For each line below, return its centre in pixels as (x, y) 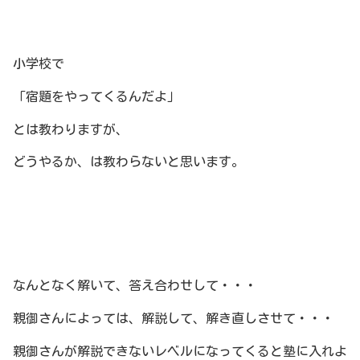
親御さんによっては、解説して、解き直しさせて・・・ (174, 318)
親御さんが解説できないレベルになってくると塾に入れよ (180, 351)
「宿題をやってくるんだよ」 (96, 96)
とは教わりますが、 (71, 129)
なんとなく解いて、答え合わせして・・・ (135, 285)
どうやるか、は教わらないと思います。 (129, 162)
